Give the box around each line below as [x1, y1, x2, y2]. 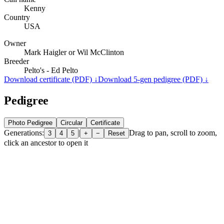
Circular [60, 118, 82, 126]
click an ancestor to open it [4, 138, 88, 147]
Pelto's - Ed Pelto [24, 65, 78, 74]
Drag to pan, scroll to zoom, [129, 128, 217, 137]
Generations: [4, 128, 44, 137]
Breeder [4, 56, 29, 65]
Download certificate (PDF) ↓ [4, 74, 98, 83]
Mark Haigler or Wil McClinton [24, 47, 124, 56]
